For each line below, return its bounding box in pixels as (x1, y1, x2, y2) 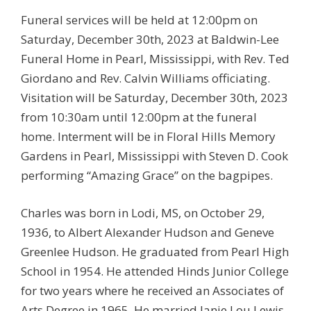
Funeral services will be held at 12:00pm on (21, 12, 258, 28)
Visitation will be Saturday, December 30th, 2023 (21, 90, 288, 106)
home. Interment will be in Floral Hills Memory (21, 128, 276, 144)
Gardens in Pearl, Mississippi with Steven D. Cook (21, 148, 288, 164)
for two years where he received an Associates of (21, 282, 284, 299)
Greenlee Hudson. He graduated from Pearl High (21, 243, 289, 260)
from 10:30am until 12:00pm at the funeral (21, 109, 257, 125)
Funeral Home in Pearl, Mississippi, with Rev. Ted (21, 51, 289, 67)
